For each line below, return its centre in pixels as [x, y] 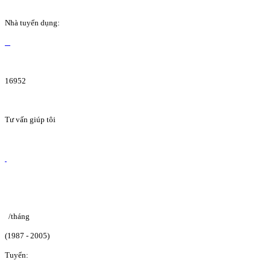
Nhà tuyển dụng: [32, 22]
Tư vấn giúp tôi [30, 119]
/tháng [19, 216]
